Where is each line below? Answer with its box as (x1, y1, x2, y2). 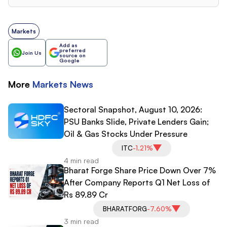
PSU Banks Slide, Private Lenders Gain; (64, 116, 209, 127)
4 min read (64, 156, 99, 165)
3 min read (64, 216, 99, 225)
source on (59, 52, 86, 58)
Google (59, 57, 80, 63)
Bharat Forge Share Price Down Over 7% (64, 165, 216, 175)
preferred (59, 47, 86, 53)
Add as (59, 42, 78, 48)
